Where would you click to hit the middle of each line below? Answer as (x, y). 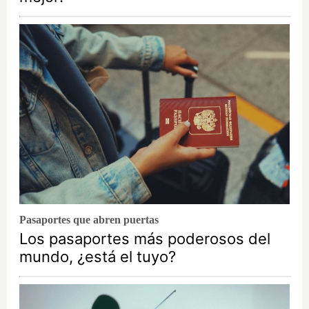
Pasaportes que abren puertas (89, 219)
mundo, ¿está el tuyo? (98, 256)
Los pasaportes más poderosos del (145, 238)
